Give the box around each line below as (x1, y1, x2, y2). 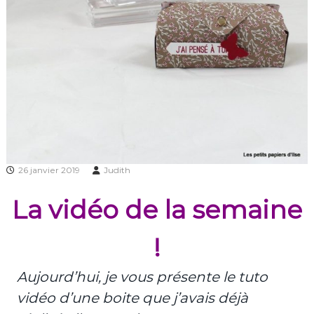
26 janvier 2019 (18, 165, 80, 176)
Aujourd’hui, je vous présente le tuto (16, 268, 268, 286)
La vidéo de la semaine (12, 194, 302, 226)
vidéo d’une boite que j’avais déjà (16, 289, 248, 307)
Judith (103, 165, 130, 176)
